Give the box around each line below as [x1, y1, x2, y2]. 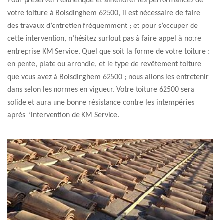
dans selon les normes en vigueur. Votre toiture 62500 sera [7, 86, 194, 94]
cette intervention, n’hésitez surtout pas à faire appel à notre [7, 35, 201, 43]
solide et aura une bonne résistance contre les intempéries [7, 99, 194, 107]
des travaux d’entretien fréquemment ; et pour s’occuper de [7, 22, 198, 30]
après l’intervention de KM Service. [7, 111, 119, 119]
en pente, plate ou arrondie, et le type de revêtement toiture [7, 60, 201, 68]
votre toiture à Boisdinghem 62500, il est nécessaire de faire [7, 9, 200, 17]
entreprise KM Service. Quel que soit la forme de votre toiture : [7, 48, 210, 55]
